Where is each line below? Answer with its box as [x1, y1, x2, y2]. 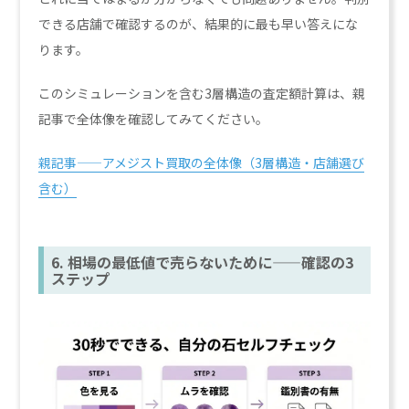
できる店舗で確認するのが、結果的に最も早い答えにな [38, 14, 359, 33]
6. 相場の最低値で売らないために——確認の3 [51, 250, 354, 273]
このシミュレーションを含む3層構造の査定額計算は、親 [38, 83, 366, 102]
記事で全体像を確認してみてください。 [38, 109, 269, 128]
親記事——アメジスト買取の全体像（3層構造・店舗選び [38, 152, 365, 172]
